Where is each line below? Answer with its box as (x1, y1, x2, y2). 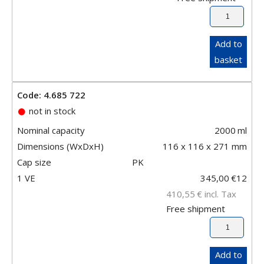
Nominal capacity (17, 124, 85, 136)
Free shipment (166, 202, 225, 214)
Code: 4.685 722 (17, 88, 85, 101)
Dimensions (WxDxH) (17, 140, 104, 152)
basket (214, 53, 242, 65)
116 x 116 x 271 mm (163, 140, 247, 152)
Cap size (17, 156, 51, 168)
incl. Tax (202, 187, 236, 200)
